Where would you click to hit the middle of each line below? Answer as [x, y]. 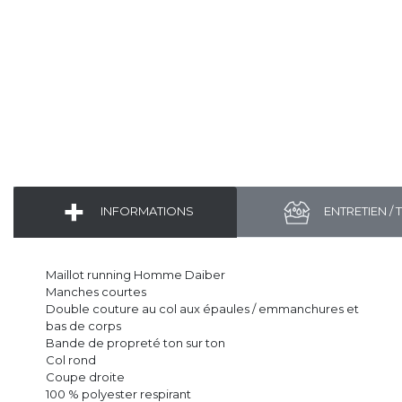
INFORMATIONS [146, 210]
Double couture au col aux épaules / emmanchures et [202, 308]
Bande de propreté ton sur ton [135, 342]
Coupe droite [85, 376]
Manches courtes [96, 291]
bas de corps [83, 325]
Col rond [71, 359]
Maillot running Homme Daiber [135, 274]
